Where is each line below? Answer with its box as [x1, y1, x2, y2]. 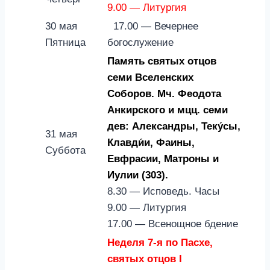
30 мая [45, 20, 77, 33]
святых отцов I [107, 253, 182, 265]
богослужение [107, 37, 174, 49]
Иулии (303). [107, 169, 168, 181]
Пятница [45, 37, 86, 49]
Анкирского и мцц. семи [107, 104, 228, 116]
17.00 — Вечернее [107, 20, 198, 33]
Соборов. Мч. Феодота [107, 88, 221, 100]
